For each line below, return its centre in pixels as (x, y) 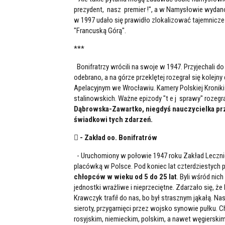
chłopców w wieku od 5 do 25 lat (125, 177)
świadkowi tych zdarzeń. (113, 119)
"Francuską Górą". (100, 30)
